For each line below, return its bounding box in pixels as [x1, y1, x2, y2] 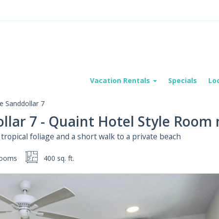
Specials [168, 76, 197, 85]
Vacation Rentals [90, 76, 152, 85]
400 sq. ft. [44, 153, 74, 163]
